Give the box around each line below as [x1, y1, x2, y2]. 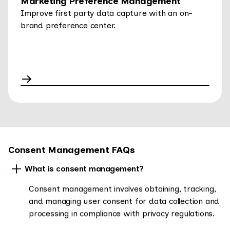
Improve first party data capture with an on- [21, 8, 193, 18]
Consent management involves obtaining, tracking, [29, 184, 216, 194]
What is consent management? [25, 164, 144, 174]
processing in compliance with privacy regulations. [29, 208, 215, 219]
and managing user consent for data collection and [29, 196, 220, 206]
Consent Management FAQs [8, 144, 135, 156]
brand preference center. [21, 21, 116, 31]
